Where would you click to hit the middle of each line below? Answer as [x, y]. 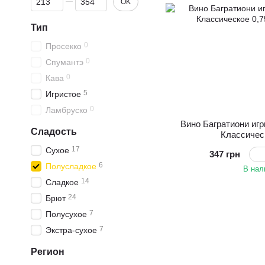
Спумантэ [64, 62]
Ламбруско [67, 110]
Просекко [64, 46]
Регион [48, 252]
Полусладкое [71, 166]
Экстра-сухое [71, 230]
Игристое [63, 94]
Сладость [54, 132]
